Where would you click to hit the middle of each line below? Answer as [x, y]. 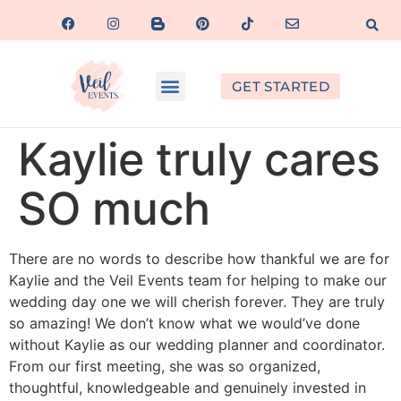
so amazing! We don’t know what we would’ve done [184, 324]
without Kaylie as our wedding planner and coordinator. [197, 345]
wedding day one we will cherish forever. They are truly [197, 302]
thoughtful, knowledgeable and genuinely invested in [188, 388]
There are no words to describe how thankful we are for [199, 259]
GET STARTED [281, 86]
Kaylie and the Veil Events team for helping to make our [198, 281]
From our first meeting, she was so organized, [165, 367]
